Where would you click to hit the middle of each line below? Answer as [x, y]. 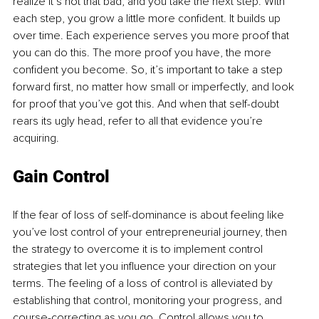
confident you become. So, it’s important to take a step [149, 70]
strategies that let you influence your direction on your [146, 267]
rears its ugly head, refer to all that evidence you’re [139, 121]
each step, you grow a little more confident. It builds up [148, 19]
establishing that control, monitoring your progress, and [149, 301]
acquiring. [37, 138]
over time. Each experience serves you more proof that [152, 36]
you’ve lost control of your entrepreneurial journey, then [151, 232]
